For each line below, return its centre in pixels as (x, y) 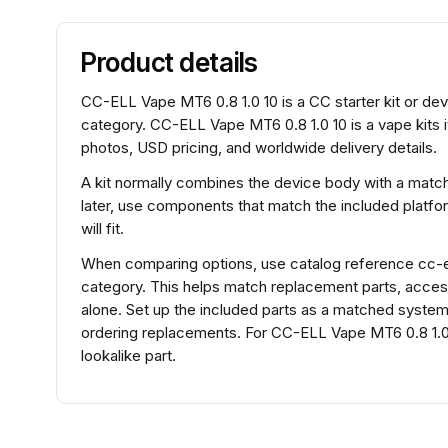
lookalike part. (128, 355)
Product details (170, 62)
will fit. (102, 228)
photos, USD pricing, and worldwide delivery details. (259, 147)
